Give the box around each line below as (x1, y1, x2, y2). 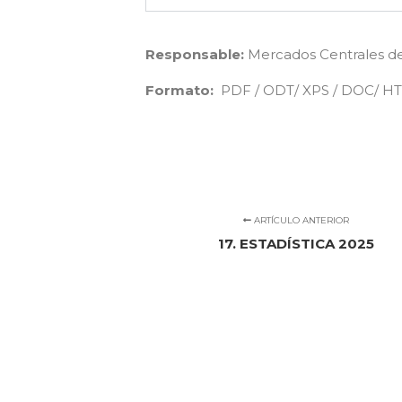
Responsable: (145, 46, 244, 63)
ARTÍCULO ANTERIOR (251, 214, 350, 226)
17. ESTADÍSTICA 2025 (218, 235, 375, 252)
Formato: (145, 82, 214, 99)
